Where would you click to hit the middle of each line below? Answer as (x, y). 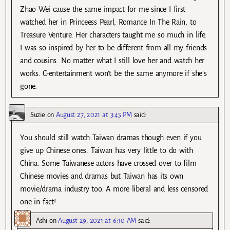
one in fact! (38, 202)
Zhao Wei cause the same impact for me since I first (103, 9)
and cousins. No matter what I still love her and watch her (112, 60)
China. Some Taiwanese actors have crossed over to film (108, 163)
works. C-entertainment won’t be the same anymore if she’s (113, 73)
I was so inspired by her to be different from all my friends (113, 47)
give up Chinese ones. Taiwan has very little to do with (107, 150)
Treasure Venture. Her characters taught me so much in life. (113, 35)
